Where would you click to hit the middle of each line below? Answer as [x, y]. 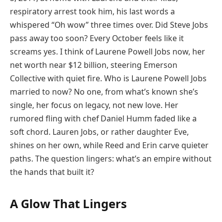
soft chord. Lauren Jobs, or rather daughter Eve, [99, 132]
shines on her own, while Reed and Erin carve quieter [109, 145]
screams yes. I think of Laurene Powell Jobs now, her [108, 51]
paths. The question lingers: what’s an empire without [111, 158]
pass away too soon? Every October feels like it [97, 38]
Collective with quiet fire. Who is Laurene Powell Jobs [108, 78]
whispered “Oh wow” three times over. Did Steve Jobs [109, 25]
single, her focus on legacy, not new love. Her [94, 105]
